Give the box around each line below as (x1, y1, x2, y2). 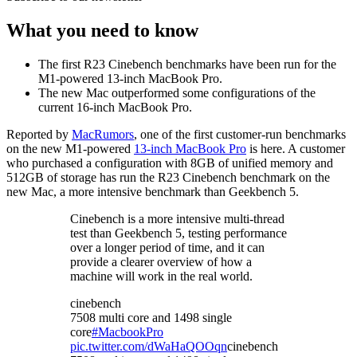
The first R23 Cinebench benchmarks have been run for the (38, 57, 336, 72)
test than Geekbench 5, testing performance (70, 226, 287, 241)
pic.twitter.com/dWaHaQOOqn (70, 339, 227, 354)
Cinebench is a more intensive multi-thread (70, 212, 284, 226)
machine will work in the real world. (70, 269, 253, 284)
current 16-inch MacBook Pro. (38, 100, 192, 115)
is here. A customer (246, 142, 345, 156)
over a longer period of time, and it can (70, 241, 265, 255)
